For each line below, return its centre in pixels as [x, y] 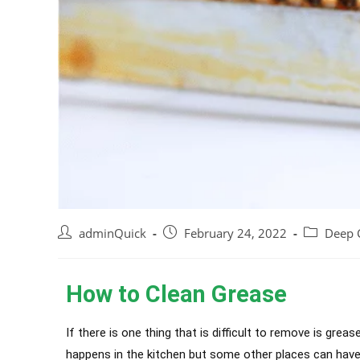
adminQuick [112, 234]
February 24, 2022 [235, 234]
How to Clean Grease [176, 295]
